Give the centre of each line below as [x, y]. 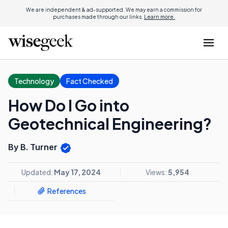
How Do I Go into [69, 105]
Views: [156, 172]
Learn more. [160, 17]
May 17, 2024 [77, 172]
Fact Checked [90, 81]
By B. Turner [34, 147]
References [66, 191]
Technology [34, 81]
